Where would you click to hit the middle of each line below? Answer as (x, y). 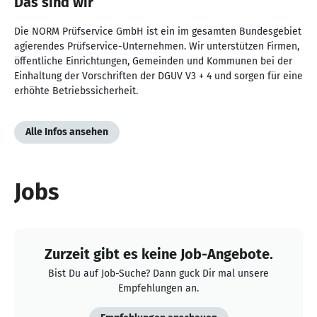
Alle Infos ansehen (67, 132)
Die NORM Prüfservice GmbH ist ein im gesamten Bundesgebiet (158, 31)
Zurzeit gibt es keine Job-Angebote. (158, 254)
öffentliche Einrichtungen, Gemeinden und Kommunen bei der (153, 61)
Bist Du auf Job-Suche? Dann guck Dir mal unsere (158, 273)
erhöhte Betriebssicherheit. (76, 91)
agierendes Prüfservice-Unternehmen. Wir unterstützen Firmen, (157, 46)
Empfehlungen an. (158, 288)
